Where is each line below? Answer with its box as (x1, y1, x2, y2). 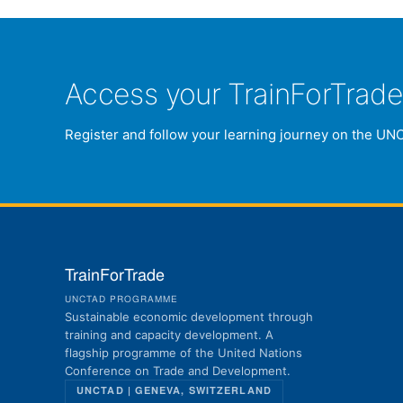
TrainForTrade (65, 268, 165, 284)
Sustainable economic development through (65, 309, 313, 324)
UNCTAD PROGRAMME (65, 295, 178, 304)
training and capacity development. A (65, 327, 273, 342)
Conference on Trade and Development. (65, 363, 291, 378)
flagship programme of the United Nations (65, 345, 302, 360)
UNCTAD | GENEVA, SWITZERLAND (76, 386, 272, 396)
